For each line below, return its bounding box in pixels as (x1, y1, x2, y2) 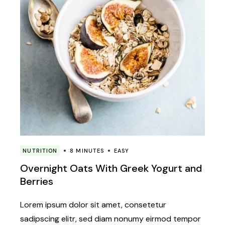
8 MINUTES (70, 147, 104, 155)
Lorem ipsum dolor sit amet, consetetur (20, 199, 167, 210)
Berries (20, 175, 54, 188)
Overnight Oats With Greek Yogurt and (20, 162, 202, 175)
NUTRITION (23, 147, 58, 155)
